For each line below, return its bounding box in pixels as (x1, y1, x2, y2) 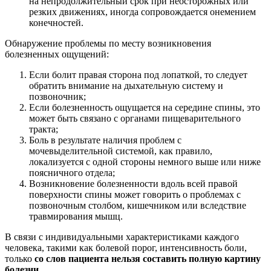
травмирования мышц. (29, 211, 123, 222)
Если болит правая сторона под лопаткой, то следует (29, 70, 247, 80)
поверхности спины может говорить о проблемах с (29, 189, 241, 200)
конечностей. (29, 18, 83, 28)
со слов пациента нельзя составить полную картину (34, 253, 261, 264)
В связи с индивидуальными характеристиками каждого (5, 232, 239, 243)
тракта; (29, 124, 58, 135)
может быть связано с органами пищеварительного (29, 113, 241, 124)
